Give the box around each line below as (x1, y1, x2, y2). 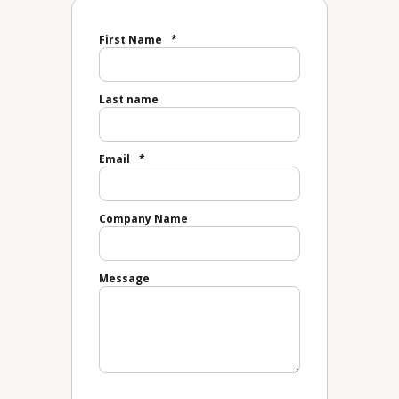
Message (99, 271, 150, 286)
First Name (99, 32, 162, 47)
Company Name (99, 211, 188, 226)
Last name (99, 92, 159, 107)
